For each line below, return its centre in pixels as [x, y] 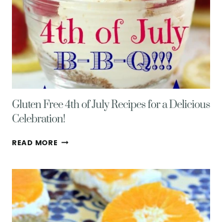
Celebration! [38, 119]
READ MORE [35, 143]
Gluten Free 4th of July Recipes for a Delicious [111, 105]
